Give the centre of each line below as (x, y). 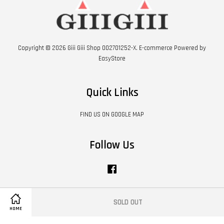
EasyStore (112, 59)
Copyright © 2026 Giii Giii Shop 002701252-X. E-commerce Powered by (112, 48)
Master (142, 208)
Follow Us (112, 145)
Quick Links (112, 93)
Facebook (132, 167)
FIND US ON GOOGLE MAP (112, 115)
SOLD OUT (128, 202)
